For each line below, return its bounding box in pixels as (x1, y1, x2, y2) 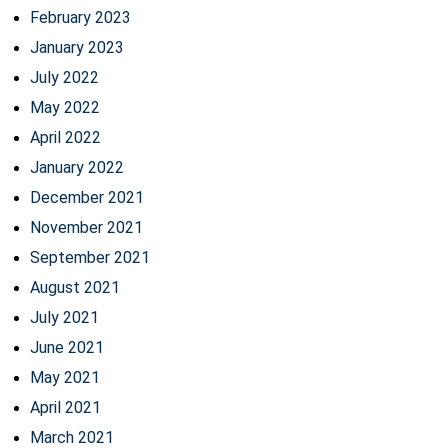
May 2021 (30, 367, 100, 387)
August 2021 (30, 277, 120, 297)
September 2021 (30, 247, 150, 267)
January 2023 (30, 37, 124, 57)
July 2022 (30, 67, 99, 87)
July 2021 (30, 307, 99, 327)
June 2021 (30, 337, 104, 357)
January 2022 (30, 157, 124, 177)
